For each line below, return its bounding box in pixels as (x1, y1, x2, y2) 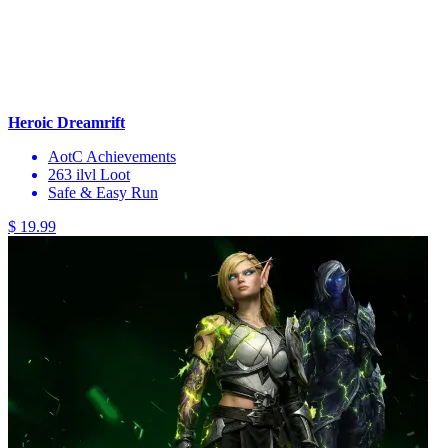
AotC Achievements (48, 147, 176, 165)
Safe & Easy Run (48, 183, 158, 201)
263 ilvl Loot (48, 165, 130, 183)
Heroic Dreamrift (8, 113, 125, 131)
